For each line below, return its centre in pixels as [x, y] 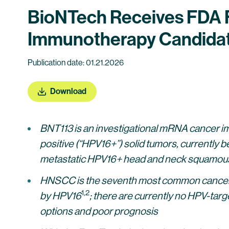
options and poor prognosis [99, 211]
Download [68, 91]
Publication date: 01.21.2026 [76, 63]
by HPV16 [61, 196]
